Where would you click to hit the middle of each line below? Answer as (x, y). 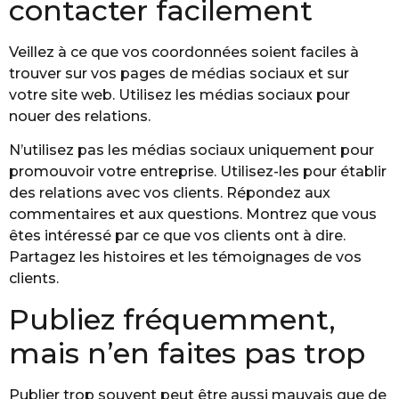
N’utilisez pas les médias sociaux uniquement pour (191, 151)
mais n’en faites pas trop (187, 353)
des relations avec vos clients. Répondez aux (170, 193)
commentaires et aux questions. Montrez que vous (193, 215)
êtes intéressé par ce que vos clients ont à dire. (177, 236)
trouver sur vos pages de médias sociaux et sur (179, 73)
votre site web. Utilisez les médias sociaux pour (179, 94)
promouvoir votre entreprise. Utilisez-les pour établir (198, 172)
